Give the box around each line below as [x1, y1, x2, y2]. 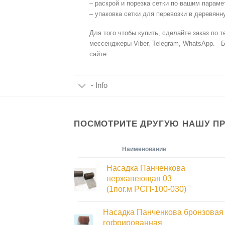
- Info [91, 81, 107, 89]
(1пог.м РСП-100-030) [106, 185, 187, 194]
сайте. [89, 50, 108, 58]
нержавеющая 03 [106, 174, 172, 183]
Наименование [122, 146, 166, 153]
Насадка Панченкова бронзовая [102, 208, 223, 217]
